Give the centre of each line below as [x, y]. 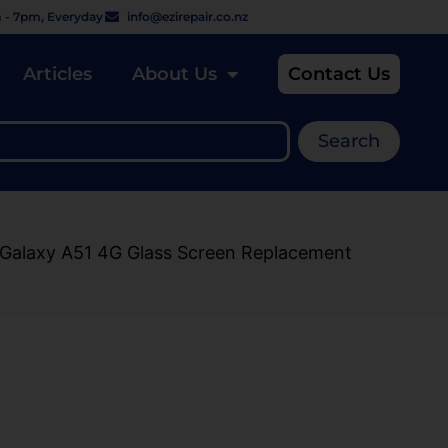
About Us [174, 73]
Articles [57, 73]
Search [349, 141]
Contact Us [339, 73]
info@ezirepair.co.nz [188, 16]
